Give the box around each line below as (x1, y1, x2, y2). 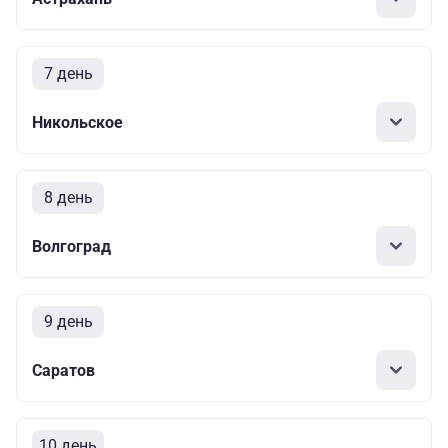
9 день (43, 312, 93, 332)
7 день (43, 64, 93, 84)
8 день (43, 188, 93, 208)
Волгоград (32, 236, 111, 256)
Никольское (32, 112, 123, 132)
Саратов (32, 360, 95, 380)
